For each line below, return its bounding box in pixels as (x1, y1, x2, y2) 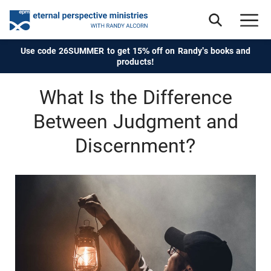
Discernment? (75, 134, 196, 157)
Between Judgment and (33, 110, 238, 133)
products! (117, 57, 154, 67)
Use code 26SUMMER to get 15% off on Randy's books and (20, 46, 251, 56)
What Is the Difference (39, 86, 232, 109)
